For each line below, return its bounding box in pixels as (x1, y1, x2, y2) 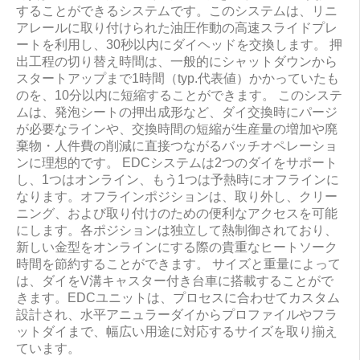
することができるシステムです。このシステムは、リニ (16, 4, 337, 18)
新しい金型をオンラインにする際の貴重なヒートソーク (16, 240, 337, 254)
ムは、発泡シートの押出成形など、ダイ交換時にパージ (16, 105, 337, 119)
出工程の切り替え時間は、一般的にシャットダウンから (16, 55, 337, 68)
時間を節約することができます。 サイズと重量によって (16, 257, 341, 271)
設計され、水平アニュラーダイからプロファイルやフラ (16, 308, 337, 321)
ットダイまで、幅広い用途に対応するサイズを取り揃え (16, 325, 337, 338)
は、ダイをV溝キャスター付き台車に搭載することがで (16, 274, 333, 288)
